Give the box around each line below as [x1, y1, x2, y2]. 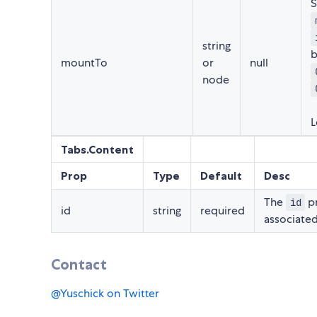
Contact [51, 255, 107, 274]
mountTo [61, 55, 108, 71]
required [200, 203, 245, 219]
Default [200, 168, 242, 183]
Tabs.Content [61, 142, 134, 157]
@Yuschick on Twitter [51, 286, 159, 301]
